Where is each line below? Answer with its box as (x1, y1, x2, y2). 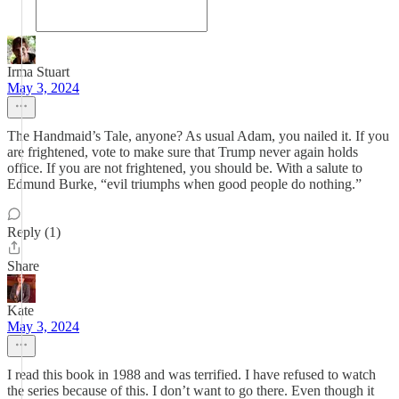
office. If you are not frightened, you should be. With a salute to (7, 160, 362, 175)
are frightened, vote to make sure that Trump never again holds (7, 144, 358, 159)
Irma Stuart (7, 64, 69, 79)
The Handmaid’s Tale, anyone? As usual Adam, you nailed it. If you (7, 128, 389, 143)
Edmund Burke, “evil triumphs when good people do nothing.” (7, 176, 362, 191)
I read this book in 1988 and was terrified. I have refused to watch (7, 367, 376, 382)
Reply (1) (7, 224, 61, 240)
